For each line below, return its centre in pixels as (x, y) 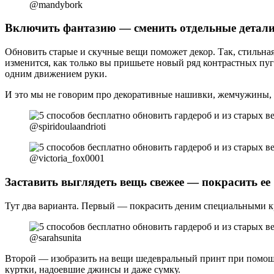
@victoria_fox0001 (67, 158)
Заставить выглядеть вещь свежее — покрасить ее (138, 182)
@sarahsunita (55, 237)
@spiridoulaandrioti (68, 127)
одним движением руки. (56, 74)
